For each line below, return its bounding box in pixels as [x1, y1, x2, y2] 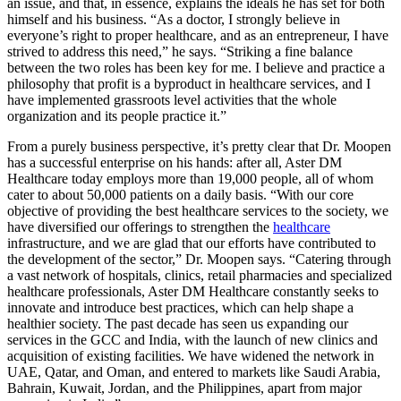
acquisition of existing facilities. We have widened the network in [7, 347, 374, 363]
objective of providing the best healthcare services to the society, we [7, 202, 388, 218]
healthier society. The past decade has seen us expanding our [7, 315, 348, 331]
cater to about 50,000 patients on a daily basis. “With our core [7, 186, 354, 202]
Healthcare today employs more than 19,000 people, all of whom [7, 170, 373, 186]
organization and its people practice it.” [7, 107, 226, 124]
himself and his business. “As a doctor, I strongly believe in [7, 11, 340, 27]
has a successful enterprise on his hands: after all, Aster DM [7, 154, 342, 170]
